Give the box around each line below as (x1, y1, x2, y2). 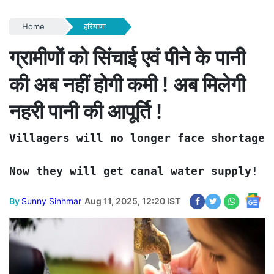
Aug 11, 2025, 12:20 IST (84, 195, 180, 206)
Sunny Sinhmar (21, 195, 81, 206)
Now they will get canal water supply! (9, 164, 258, 177)
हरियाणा (83, 21, 106, 31)
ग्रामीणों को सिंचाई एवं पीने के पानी (9, 45, 245, 70)
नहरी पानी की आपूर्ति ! (9, 98, 162, 124)
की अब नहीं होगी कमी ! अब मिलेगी (9, 72, 245, 97)
